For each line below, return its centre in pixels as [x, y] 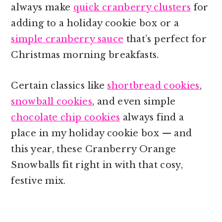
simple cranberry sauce [67, 39]
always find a [152, 118]
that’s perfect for [165, 39]
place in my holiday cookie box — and [102, 134]
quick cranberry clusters [132, 8]
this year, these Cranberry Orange [94, 149]
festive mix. [40, 181]
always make [42, 8]
